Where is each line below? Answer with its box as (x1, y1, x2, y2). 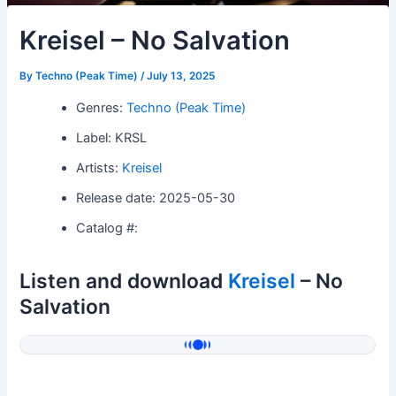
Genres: (76, 99, 127, 116)
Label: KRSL (76, 129, 148, 146)
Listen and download (19, 268, 229, 293)
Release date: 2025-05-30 (76, 189, 236, 206)
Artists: (76, 159, 123, 176)
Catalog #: (76, 219, 139, 236)
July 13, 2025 (147, 70, 216, 82)
